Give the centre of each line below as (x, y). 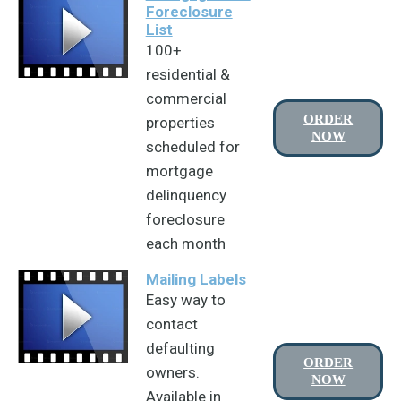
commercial (186, 98)
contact (171, 324)
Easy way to (185, 300)
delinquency (186, 195)
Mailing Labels (196, 279)
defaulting (180, 348)
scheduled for (192, 147)
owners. (172, 372)
